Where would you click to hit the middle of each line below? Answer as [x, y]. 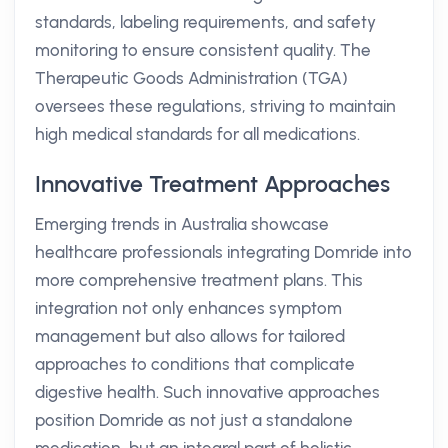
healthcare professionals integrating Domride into [223, 252]
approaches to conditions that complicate [195, 364]
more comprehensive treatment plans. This [199, 280]
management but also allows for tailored [190, 336]
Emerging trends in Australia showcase [182, 224]
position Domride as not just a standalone [194, 420]
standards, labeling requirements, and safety [205, 22]
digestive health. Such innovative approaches [207, 392]
